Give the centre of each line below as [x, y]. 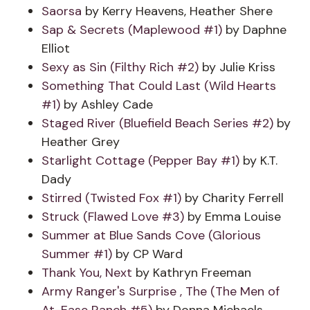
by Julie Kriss [237, 67]
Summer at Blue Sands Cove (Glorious [151, 235]
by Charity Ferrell [232, 198]
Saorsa [63, 11]
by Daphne [254, 30]
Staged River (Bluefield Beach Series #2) [157, 123]
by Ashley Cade [107, 104]
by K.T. [258, 161]
